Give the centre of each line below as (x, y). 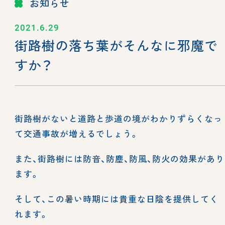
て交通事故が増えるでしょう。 (77, 133)
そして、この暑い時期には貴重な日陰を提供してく (117, 199)
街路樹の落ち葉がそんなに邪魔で (116, 45)
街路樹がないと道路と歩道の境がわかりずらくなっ (119, 118)
